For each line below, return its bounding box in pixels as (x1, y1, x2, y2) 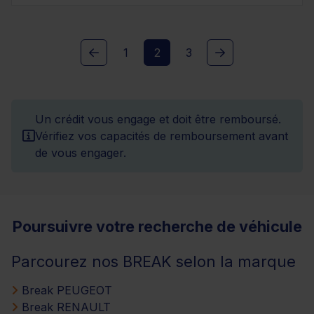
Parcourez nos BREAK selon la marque (11, 252, 296, 271)
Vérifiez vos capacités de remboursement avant (35, 128, 288, 143)
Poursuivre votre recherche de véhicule (12, 217, 302, 235)
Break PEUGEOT (18, 282, 112, 297)
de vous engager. (35, 145, 126, 160)
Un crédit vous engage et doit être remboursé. (35, 111, 281, 126)
